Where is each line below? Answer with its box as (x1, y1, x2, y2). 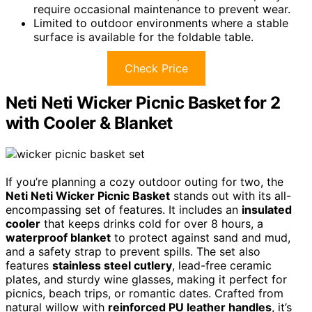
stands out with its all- (170, 188, 291, 203)
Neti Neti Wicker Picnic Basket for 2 (6, 92, 281, 113)
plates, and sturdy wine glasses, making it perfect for (6, 272, 287, 286)
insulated (242, 202, 292, 217)
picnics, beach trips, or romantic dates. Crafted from (6, 286, 283, 300)
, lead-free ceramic (172, 258, 272, 272)
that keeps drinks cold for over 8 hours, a (40, 216, 263, 231)
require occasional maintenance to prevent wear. (33, 1, 290, 16)
